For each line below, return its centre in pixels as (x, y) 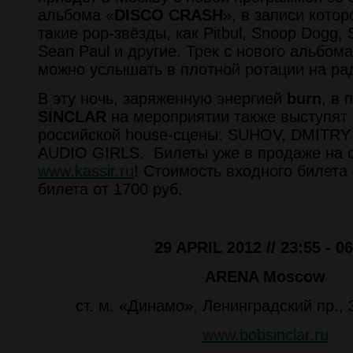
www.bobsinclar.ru (265, 335)
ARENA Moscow (266, 277)
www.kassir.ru (86, 171)
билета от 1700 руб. (110, 189)
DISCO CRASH (169, 15)
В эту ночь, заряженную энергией (162, 98)
